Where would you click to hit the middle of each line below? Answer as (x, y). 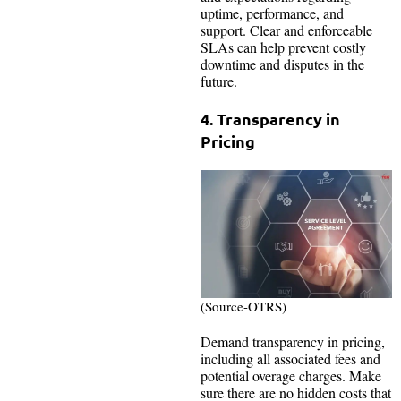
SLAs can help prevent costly (283, 47)
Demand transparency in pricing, (293, 341)
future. (221, 81)
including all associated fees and (290, 358)
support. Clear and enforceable (286, 30)
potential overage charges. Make (291, 375)
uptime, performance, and (272, 13)
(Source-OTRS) (243, 306)
